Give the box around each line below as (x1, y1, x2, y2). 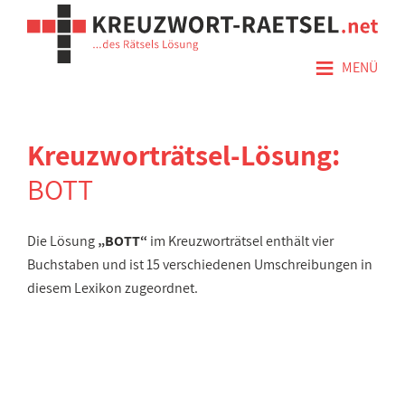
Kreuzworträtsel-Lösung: (27, 136, 340, 174)
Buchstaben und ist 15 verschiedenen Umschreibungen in (27, 255, 372, 274)
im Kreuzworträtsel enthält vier (147, 231, 334, 250)
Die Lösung (27, 231, 98, 250)
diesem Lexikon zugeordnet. (27, 278, 198, 297)
